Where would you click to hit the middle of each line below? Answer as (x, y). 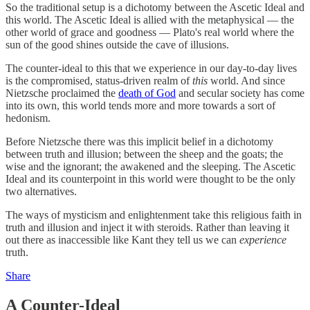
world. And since (246, 81)
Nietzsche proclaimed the (62, 93)
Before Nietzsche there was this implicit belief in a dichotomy (139, 142)
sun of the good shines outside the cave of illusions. (117, 45)
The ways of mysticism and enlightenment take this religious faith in (154, 215)
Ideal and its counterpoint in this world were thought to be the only (151, 179)
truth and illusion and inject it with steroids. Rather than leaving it (147, 228)
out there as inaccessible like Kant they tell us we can (122, 240)
